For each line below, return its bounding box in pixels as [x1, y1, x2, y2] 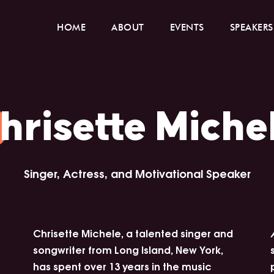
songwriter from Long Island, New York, [32, 242, 223, 257]
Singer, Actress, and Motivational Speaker [23, 165, 251, 181]
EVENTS [169, 21, 204, 33]
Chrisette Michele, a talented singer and [32, 225, 233, 240]
